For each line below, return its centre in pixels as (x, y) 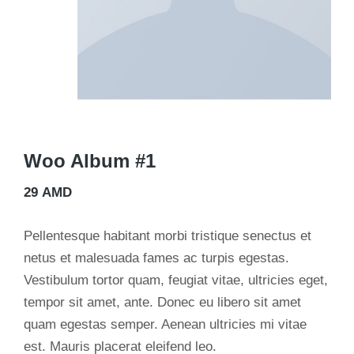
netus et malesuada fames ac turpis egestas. (156, 258)
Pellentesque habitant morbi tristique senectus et (168, 236)
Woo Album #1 (90, 161)
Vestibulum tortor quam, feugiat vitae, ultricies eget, (176, 281)
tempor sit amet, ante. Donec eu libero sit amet (162, 303)
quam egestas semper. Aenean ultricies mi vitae (165, 325)
